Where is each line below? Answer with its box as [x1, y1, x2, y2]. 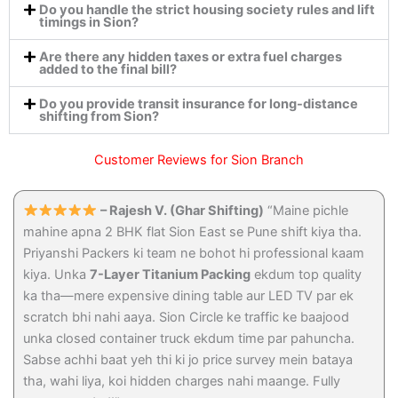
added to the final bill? [38, 60, 177, 77]
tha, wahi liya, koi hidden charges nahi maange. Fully [23, 372, 340, 389]
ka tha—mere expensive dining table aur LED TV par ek [23, 287, 354, 304]
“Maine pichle [264, 202, 349, 219]
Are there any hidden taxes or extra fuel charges [38, 48, 342, 65]
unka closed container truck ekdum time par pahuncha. [23, 330, 354, 346]
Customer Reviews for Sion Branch [94, 151, 304, 168]
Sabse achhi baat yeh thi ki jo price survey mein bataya [23, 351, 353, 368]
